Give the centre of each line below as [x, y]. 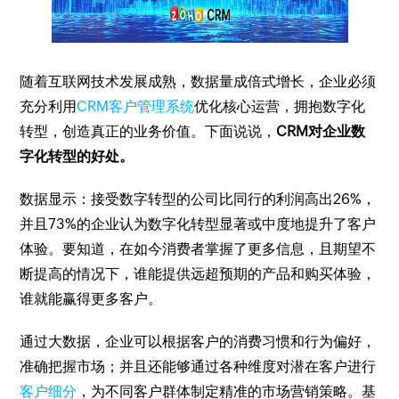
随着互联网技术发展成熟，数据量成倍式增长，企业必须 [198, 81]
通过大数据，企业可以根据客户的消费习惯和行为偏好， [198, 342]
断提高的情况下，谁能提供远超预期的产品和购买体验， [198, 274]
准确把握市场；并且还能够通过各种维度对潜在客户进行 [198, 366]
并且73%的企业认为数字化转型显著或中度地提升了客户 [198, 224]
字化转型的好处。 [77, 156]
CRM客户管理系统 [136, 106]
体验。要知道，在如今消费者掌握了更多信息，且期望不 [198, 249]
